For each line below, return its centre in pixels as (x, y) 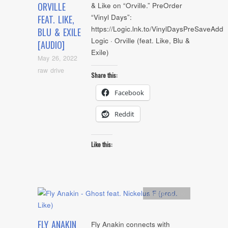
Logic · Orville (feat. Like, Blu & (140, 41)
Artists (157, 193)
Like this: (102, 145)
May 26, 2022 (58, 58)
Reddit (124, 114)
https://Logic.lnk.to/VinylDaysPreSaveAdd (157, 29)
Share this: (104, 75)
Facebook (129, 92)
